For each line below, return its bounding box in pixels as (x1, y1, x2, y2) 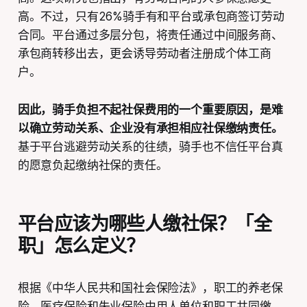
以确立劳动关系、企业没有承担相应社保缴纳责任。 (17, 121, 283, 135)
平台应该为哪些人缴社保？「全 (17, 212, 272, 235)
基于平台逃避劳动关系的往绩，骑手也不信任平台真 (17, 139, 283, 153)
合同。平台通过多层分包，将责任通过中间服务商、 (17, 27, 283, 42)
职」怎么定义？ (17, 234, 145, 257)
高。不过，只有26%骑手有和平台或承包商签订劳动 (17, 9, 284, 23)
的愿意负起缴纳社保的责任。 (17, 158, 168, 172)
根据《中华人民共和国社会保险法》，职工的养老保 (17, 280, 283, 295)
